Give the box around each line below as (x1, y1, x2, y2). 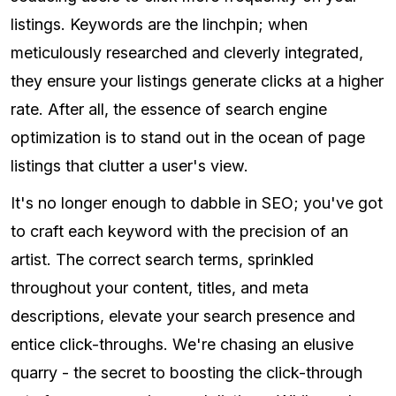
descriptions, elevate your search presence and (11, 307, 355, 326)
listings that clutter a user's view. (11, 156, 248, 176)
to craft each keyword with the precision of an (11, 222, 348, 241)
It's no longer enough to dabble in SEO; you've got (11, 194, 383, 213)
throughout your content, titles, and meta (11, 278, 308, 298)
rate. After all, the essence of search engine (11, 100, 327, 119)
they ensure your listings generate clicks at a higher (11, 72, 384, 91)
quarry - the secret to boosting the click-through (11, 363, 362, 383)
